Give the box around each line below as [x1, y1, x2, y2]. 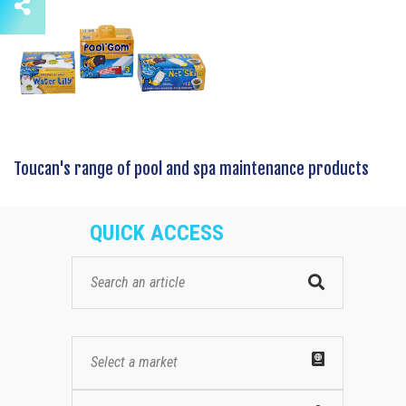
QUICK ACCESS [90, 219, 224, 246]
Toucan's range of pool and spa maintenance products [14, 158, 369, 179]
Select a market [91, 353, 178, 371]
